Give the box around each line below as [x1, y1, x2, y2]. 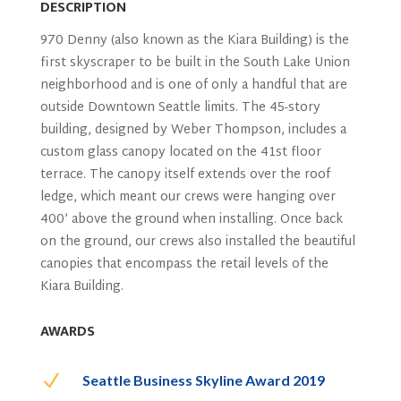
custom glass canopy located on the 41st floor [39, 141, 321, 164]
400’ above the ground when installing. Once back [39, 209, 343, 231]
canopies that [39, 253, 125, 276]
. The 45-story [235, 97, 320, 119]
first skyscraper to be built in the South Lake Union [39, 52, 350, 74]
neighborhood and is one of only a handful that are [39, 74, 347, 97]
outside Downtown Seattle [39, 97, 200, 119]
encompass [124, 253, 196, 276]
